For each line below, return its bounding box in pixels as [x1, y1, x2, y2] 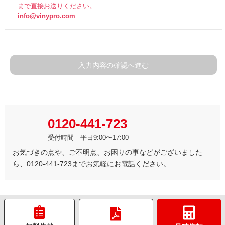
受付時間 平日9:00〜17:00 [48, 133, 129, 141]
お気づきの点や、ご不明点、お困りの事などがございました [13, 148, 202, 156]
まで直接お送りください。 [17, 2, 96, 10]
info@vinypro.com [17, 12, 75, 20]
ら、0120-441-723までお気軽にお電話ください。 [13, 159, 170, 168]
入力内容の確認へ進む [78, 61, 149, 69]
